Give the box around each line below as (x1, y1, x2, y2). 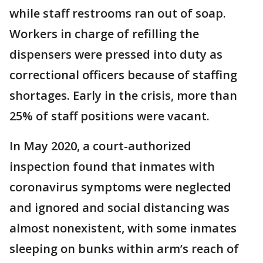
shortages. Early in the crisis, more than (9, 87, 237, 104)
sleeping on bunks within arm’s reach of (9, 241, 239, 257)
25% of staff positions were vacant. (9, 108, 210, 124)
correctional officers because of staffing (9, 67, 237, 83)
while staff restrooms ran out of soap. (9, 5, 226, 22)
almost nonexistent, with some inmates (9, 220, 237, 237)
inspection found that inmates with (9, 159, 215, 175)
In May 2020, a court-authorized (9, 138, 191, 154)
